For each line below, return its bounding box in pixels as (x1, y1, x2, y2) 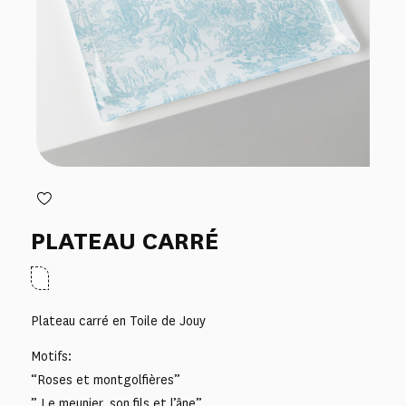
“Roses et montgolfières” (30, 372, 180, 390)
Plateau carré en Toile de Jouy (30, 312, 206, 330)
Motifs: (30, 348, 72, 366)
